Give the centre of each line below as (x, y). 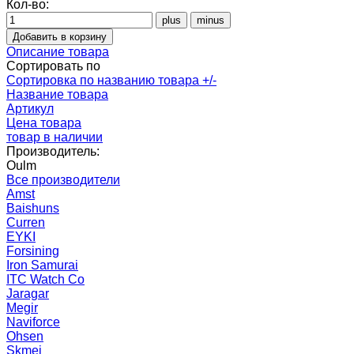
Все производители (63, 179)
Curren (26, 222)
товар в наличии (55, 137)
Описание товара (58, 51)
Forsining (33, 250)
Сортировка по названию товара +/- (111, 80)
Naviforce (33, 322)
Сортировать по (53, 66)
